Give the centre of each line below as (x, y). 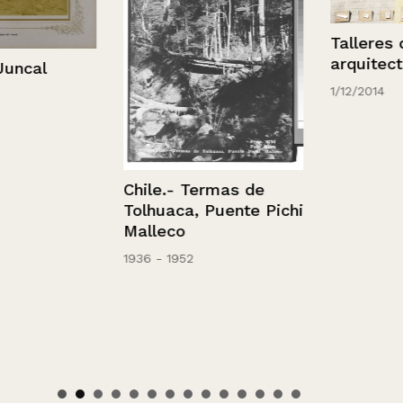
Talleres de (340, 42)
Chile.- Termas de (160, 189)
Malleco (120, 231)
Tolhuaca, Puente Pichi (179, 210)
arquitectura (345, 63)
